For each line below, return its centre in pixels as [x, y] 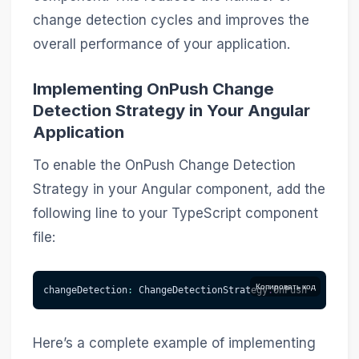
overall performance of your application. [161, 44]
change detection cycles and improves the [171, 20]
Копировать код [285, 286]
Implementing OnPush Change [153, 88]
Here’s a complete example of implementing [174, 343]
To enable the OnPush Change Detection [164, 165]
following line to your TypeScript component [175, 214]
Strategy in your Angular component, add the [179, 190]
